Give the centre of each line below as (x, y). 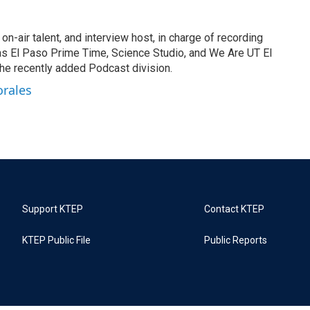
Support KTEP (53, 209)
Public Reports (236, 240)
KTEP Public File (56, 240)
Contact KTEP (235, 209)
